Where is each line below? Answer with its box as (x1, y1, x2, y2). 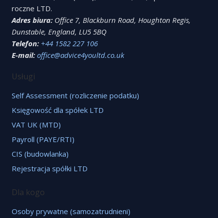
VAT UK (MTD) (12, 119, 61, 129)
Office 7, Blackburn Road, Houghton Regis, (53, 15, 191, 25)
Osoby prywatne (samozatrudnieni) (12, 206, 130, 216)
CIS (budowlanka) (12, 148, 69, 159)
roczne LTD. (12, 3, 52, 13)
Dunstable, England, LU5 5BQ (12, 26, 107, 36)
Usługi (12, 71, 35, 82)
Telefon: (12, 38, 39, 48)
